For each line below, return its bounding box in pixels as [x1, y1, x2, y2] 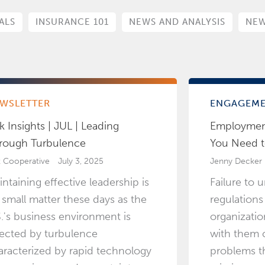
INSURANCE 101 [35, 17, 109, 28]
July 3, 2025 [58, 156, 104, 167]
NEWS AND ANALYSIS [129, 17, 225, 28]
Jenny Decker [209, 156, 262, 167]
